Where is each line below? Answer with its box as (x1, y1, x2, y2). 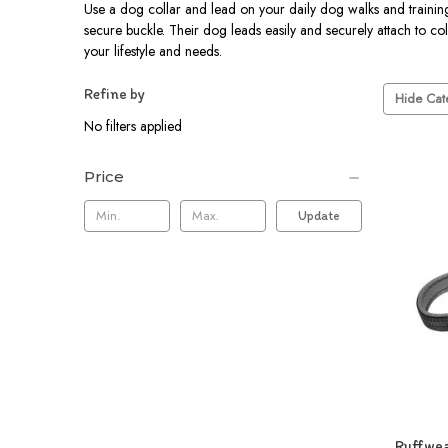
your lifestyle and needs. (84, 40, 222, 61)
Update (298, 207, 341, 223)
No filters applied (84, 115, 182, 136)
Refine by (84, 84, 145, 103)
